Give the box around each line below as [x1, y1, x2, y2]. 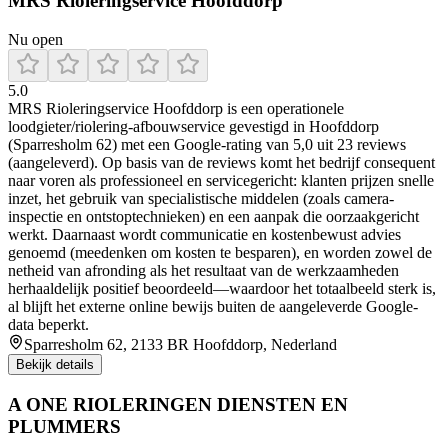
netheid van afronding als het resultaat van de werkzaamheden [8, 261, 399, 279]
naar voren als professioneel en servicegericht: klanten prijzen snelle [8, 171, 434, 189]
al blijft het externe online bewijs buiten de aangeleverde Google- [8, 297, 418, 315]
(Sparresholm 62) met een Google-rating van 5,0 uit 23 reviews [8, 135, 406, 153]
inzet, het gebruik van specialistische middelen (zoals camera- [8, 189, 394, 207]
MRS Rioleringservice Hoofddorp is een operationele [8, 99, 344, 117]
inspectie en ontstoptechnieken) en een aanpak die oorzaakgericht [8, 207, 419, 225]
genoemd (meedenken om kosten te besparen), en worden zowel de [8, 243, 432, 261]
